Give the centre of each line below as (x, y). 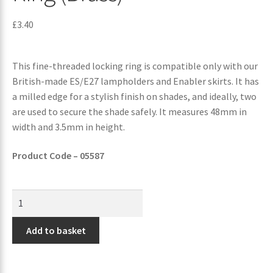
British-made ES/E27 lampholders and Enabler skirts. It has (136, 81)
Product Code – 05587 (58, 156)
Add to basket (56, 230)
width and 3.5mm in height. (69, 126)
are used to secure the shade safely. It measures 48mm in (129, 111)
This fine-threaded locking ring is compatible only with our (135, 66)
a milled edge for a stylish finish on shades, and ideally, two (134, 96)
